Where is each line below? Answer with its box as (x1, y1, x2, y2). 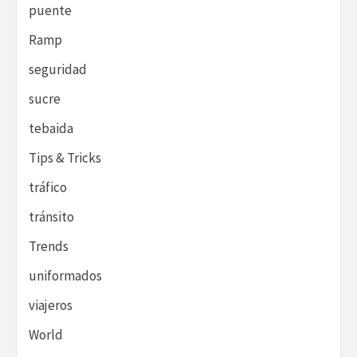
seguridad (29, 60, 87, 78)
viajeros (29, 296, 73, 314)
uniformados (29, 266, 102, 284)
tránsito (29, 207, 74, 226)
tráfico (29, 178, 67, 196)
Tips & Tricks (29, 148, 101, 167)
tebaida (29, 119, 73, 137)
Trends (29, 237, 69, 255)
